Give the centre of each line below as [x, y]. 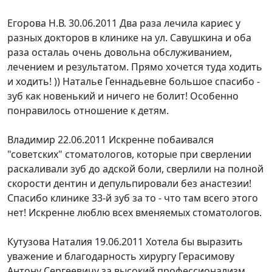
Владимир [31, 140]
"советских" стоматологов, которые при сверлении [129, 154]
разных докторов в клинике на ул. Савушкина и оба [129, 38]
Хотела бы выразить [194, 242]
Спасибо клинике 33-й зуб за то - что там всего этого [133, 198]
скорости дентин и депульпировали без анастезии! [129, 183]
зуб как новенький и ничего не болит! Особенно [123, 96]
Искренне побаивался [161, 140]
